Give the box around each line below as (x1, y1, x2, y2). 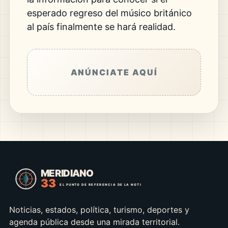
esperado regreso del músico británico (26, 8, 192, 19)
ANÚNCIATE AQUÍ (70, 67, 158, 78)
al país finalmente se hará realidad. (26, 21, 176, 33)
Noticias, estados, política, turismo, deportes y (9, 205, 189, 215)
